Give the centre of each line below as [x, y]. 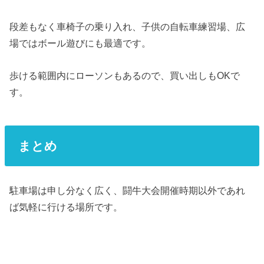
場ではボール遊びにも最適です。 [80, 43]
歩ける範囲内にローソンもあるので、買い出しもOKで [125, 75]
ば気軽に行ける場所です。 [66, 207]
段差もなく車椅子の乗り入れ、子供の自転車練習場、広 [128, 27]
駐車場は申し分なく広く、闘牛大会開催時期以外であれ [128, 190]
